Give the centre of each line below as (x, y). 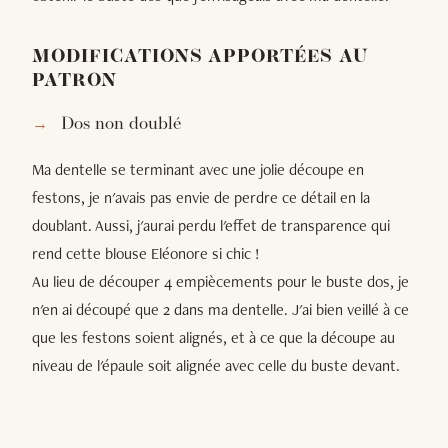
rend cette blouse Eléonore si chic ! (146, 253)
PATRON (74, 81)
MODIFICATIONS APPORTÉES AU (200, 57)
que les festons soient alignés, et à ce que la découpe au (213, 337)
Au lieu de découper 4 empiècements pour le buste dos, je (220, 281)
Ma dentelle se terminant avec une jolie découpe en (198, 169)
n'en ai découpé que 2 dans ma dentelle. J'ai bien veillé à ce (220, 309)
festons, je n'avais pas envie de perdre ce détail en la (201, 197)
